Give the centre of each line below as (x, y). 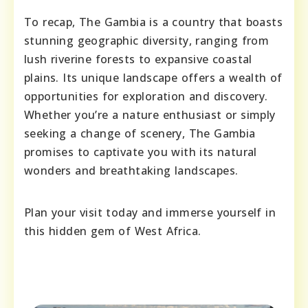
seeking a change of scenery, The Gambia (140, 134)
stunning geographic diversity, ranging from (147, 41)
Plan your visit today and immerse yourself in (150, 213)
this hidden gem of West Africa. (113, 231)
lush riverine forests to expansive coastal (138, 59)
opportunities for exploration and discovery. (146, 97)
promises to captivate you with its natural (141, 152)
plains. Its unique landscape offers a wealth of (153, 78)
